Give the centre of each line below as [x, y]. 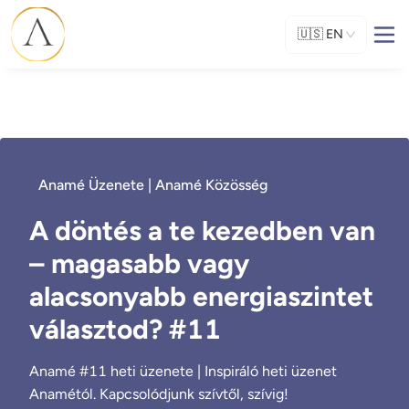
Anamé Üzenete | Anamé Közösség [153, 185]
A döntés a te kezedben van [202, 231]
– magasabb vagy [139, 263]
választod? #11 [125, 329]
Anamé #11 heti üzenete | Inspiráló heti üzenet [183, 371]
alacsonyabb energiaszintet [201, 296]
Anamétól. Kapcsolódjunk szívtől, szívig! [159, 394]
